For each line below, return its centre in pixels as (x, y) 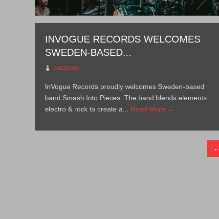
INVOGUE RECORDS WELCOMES (123, 39)
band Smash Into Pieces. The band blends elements (126, 98)
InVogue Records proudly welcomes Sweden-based (125, 87)
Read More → (153, 109)
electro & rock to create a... (88, 109)
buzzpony (66, 68)
